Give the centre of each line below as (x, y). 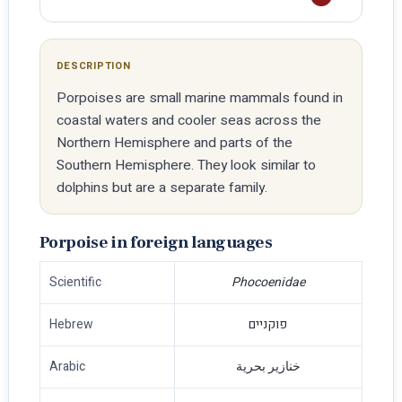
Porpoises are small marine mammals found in (199, 98)
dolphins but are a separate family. (162, 188)
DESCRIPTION (93, 66)
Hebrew (71, 324)
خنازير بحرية (268, 367)
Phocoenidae (268, 282)
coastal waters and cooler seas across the (188, 121)
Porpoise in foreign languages (156, 242)
